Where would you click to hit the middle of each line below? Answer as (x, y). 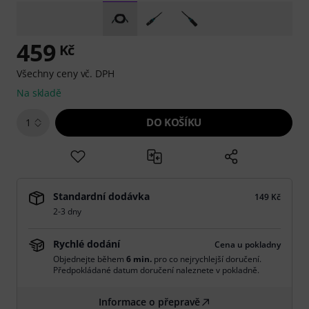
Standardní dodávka (101, 196)
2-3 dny (67, 211)
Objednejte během (90, 259)
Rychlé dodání (87, 244)
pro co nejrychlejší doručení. (207, 259)
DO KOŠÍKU (174, 122)
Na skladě (39, 93)
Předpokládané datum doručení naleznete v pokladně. (156, 270)
